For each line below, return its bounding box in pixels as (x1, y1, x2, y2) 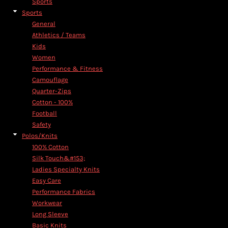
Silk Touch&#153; (32, 154, 85, 162)
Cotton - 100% (32, 98, 73, 106)
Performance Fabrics (32, 188, 95, 195)
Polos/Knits (22, 132, 58, 139)
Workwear (32, 199, 62, 207)
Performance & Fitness (32, 65, 103, 72)
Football (32, 109, 57, 117)
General (32, 20, 55, 27)
